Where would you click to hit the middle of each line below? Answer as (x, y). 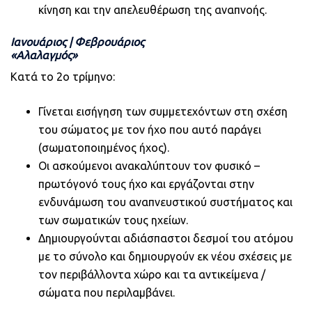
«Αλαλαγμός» (44, 55)
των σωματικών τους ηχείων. (113, 220)
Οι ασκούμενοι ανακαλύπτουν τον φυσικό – (149, 165)
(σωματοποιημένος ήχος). (104, 147)
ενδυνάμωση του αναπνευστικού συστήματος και (165, 202)
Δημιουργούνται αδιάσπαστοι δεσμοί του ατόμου (166, 238)
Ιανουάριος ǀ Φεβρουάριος (77, 41)
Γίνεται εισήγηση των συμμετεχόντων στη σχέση (163, 111)
